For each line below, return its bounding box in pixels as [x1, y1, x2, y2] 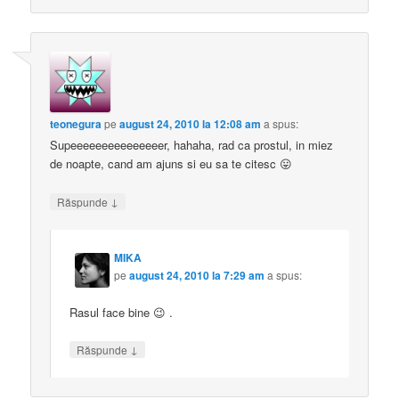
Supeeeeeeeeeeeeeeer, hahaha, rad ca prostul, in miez [50, 136, 334, 154]
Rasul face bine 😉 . [69, 303, 174, 321]
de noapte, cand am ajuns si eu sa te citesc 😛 [50, 155, 293, 173]
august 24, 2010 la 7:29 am [129, 266, 265, 283]
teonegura [50, 116, 102, 133]
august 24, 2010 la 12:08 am [119, 116, 262, 133]
